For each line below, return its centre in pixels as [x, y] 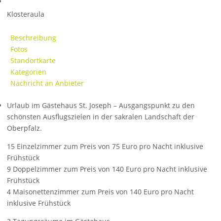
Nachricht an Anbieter [47, 83]
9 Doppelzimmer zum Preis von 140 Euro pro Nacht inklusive [107, 169]
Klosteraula [26, 14]
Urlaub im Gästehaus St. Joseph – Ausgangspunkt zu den [101, 105]
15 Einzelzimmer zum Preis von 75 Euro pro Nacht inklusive [105, 146]
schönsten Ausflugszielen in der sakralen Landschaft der [101, 117]
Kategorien [28, 72]
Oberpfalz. [24, 128]
